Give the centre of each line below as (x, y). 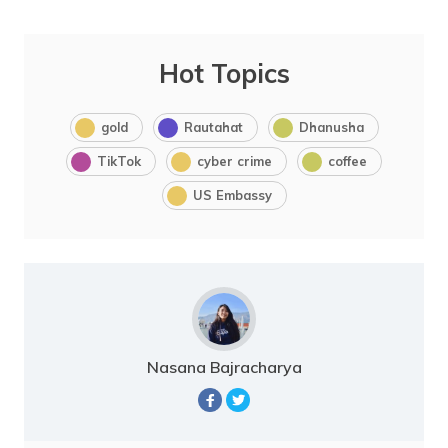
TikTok (119, 161)
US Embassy (232, 195)
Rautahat (213, 127)
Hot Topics (224, 74)
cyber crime (234, 161)
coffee (347, 161)
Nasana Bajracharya (224, 367)
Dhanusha (331, 127)
